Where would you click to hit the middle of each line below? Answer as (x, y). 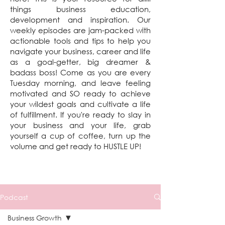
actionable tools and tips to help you (80, 41)
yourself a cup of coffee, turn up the (80, 136)
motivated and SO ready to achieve (80, 93)
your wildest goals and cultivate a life (80, 104)
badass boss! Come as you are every (80, 72)
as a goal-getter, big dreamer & (80, 62)
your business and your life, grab (80, 125)
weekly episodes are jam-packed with (80, 30)
